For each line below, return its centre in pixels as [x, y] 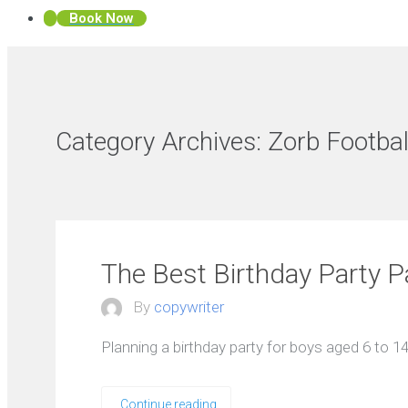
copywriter [189, 306]
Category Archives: [162, 141]
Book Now [102, 18]
